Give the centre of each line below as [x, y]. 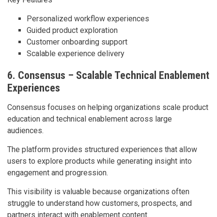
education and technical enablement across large [90, 119]
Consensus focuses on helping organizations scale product [108, 107]
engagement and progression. [58, 172]
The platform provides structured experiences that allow [102, 149]
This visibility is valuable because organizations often [98, 191]
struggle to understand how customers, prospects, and [100, 203]
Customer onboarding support [77, 42]
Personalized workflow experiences [88, 18]
